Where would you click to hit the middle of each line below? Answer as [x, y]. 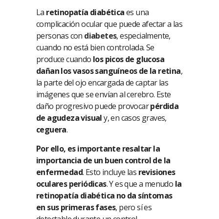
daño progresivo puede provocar [93, 106]
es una [137, 12]
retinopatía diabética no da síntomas [104, 196]
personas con [60, 36]
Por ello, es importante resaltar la [98, 149]
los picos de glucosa [129, 59]
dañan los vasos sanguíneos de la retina [109, 71]
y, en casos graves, [134, 118]
